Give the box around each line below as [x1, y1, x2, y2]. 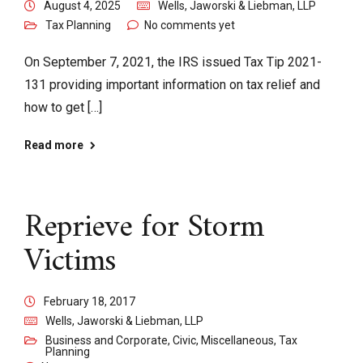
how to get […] [24, 100, 102, 116]
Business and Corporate [45, 334, 168, 348]
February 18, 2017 [44, 295, 135, 309]
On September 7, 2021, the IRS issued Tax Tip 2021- [24, 54, 322, 70]
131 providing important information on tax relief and [24, 77, 320, 93]
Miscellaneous [201, 334, 274, 348]
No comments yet [144, 19, 235, 32]
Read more [24, 139, 83, 152]
